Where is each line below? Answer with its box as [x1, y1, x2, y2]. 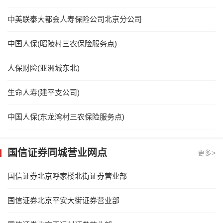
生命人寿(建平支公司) [7, 88, 80, 97]
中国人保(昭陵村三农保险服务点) [7, 39, 117, 48]
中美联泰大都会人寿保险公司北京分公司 [7, 14, 142, 23]
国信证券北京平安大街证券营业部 [7, 196, 119, 205]
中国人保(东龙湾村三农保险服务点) [7, 112, 124, 121]
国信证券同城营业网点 [7, 147, 107, 158]
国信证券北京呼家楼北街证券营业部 [7, 171, 127, 180]
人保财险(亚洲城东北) [7, 63, 80, 72]
